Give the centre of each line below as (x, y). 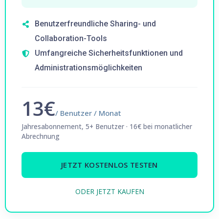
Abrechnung (41, 136)
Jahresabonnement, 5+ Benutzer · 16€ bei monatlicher (107, 127)
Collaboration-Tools (71, 38)
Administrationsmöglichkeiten (88, 68)
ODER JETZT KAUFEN (109, 191)
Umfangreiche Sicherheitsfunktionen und (109, 53)
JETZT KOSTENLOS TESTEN (109, 165)
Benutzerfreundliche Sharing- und (95, 24)
